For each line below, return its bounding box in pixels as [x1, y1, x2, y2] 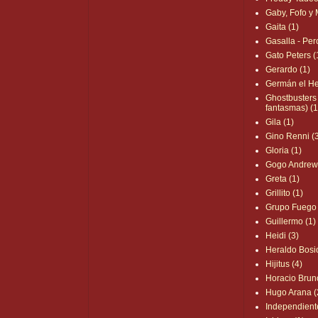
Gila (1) [265, 117, 295, 128]
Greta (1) [265, 174, 300, 185]
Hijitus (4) [265, 259, 303, 270]
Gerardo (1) [265, 65, 311, 75]
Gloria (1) [265, 146, 302, 156]
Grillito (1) [265, 188, 304, 199]
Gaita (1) [265, 22, 300, 33]
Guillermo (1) [265, 216, 317, 227]
